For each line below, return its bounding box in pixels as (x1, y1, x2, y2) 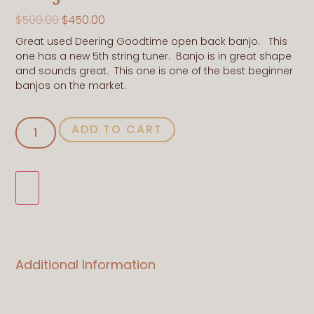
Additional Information (15, 255, 156, 273)
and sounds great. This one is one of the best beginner (15, 64, 294, 78)
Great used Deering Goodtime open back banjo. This (15, 34, 288, 49)
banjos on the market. (15, 78, 127, 93)
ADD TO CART (71, 121, 163, 138)
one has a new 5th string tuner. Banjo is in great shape (15, 49, 292, 64)
